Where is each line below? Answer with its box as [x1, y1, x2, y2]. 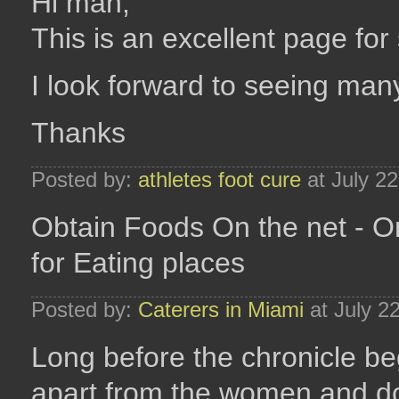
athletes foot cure [138, 167, 301, 191]
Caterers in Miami [138, 297, 304, 322]
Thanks [31, 117, 126, 149]
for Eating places [31, 247, 245, 279]
